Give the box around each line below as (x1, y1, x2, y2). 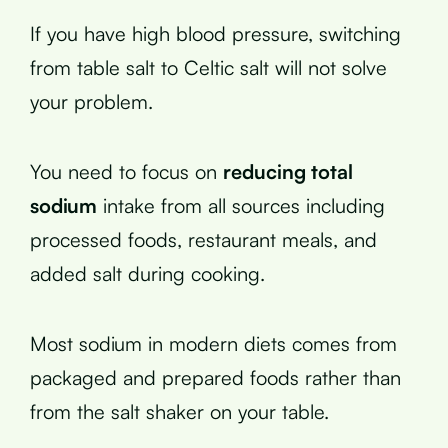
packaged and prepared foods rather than (30, 364, 401, 390)
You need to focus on (30, 158, 223, 184)
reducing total (223, 158, 353, 184)
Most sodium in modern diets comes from (30, 330, 397, 356)
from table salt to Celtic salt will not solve (30, 54, 387, 80)
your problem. (30, 88, 153, 114)
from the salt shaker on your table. (30, 398, 329, 424)
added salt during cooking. (30, 260, 265, 286)
